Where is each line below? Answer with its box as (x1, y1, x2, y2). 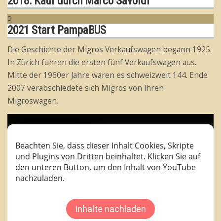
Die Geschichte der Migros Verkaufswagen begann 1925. (7, 44, 212, 55)
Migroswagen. (7, 95, 58, 106)
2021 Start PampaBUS (7, 23, 106, 37)
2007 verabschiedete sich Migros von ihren (7, 82, 164, 93)
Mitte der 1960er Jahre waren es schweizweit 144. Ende (7, 70, 208, 80)
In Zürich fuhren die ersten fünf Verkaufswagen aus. (7, 57, 196, 68)
